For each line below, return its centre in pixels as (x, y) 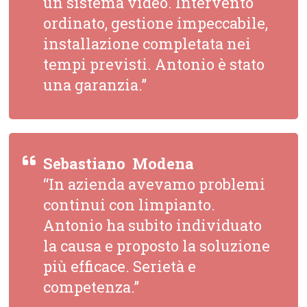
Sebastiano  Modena (119, 164)
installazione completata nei (147, 44)
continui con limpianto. (130, 205)
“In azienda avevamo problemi (155, 184)
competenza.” (91, 287)
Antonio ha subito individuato (153, 225)
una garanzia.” (95, 85)
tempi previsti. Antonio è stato (154, 64)
